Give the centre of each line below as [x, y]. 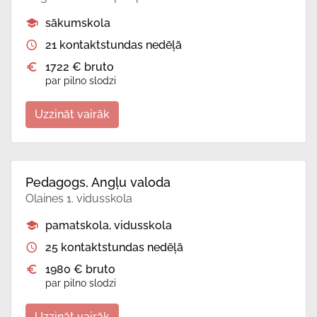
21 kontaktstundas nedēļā [114, 45]
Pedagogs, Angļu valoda [98, 183]
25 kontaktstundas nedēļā [114, 248]
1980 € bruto [80, 270]
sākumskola [78, 23]
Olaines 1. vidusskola [79, 199]
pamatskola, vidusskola [109, 226]
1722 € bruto [80, 67]
